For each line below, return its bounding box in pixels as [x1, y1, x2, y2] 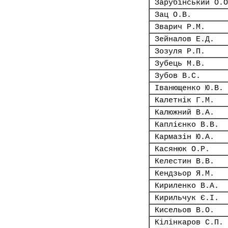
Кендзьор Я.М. [155, 169, 214, 178]
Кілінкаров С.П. [155, 218, 223, 226]
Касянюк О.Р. [155, 145, 210, 153]
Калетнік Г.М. [155, 96, 214, 104]
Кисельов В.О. [155, 206, 214, 214]
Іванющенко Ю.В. [155, 84, 223, 92]
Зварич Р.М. [155, 23, 205, 31]
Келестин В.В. [155, 157, 214, 165]
